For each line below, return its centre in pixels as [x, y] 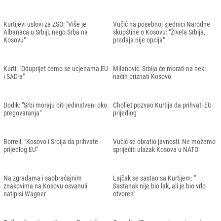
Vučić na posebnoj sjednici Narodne [162, 24]
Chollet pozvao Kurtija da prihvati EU [162, 105]
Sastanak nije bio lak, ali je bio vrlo [159, 186]
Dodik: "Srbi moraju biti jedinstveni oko [55, 105]
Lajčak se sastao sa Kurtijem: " [154, 178]
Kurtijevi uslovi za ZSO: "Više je [45, 24]
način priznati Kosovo [142, 76]
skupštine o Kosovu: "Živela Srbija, [159, 32]
